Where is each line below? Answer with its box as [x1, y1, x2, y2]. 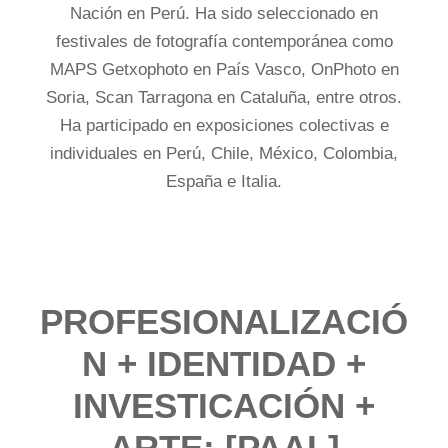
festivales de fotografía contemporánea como [55, 32, 393, 51]
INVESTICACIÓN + [73, 386, 375, 425]
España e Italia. [166, 172, 282, 191]
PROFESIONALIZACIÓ [40, 302, 408, 341]
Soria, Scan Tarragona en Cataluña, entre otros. [46, 88, 402, 107]
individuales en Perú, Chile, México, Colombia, [50, 144, 398, 163]
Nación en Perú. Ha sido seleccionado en [70, 4, 378, 23]
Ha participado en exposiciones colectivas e [59, 116, 389, 135]
